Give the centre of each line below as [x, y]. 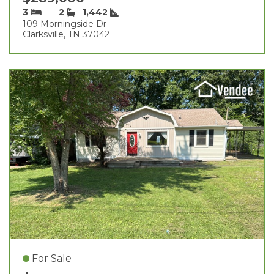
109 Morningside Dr [65, 24]
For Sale [52, 258]
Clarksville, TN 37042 [66, 34]
